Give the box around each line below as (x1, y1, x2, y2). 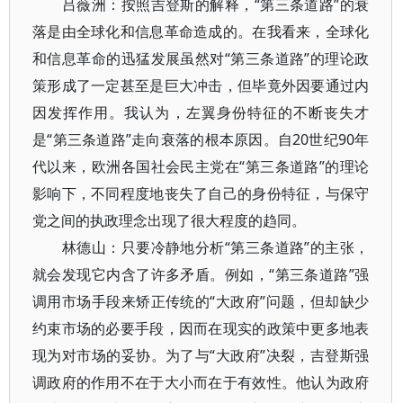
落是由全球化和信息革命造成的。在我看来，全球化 (32, 22, 370, 41)
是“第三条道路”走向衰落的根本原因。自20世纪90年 (32, 130, 370, 149)
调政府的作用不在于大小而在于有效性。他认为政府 (32, 372, 370, 392)
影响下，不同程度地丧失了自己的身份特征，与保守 (32, 184, 370, 203)
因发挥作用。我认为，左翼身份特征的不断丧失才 (32, 103, 370, 122)
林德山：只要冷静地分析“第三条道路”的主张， (32, 237, 370, 257)
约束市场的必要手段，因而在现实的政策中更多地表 (32, 318, 370, 338)
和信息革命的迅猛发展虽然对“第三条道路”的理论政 (32, 49, 370, 68)
